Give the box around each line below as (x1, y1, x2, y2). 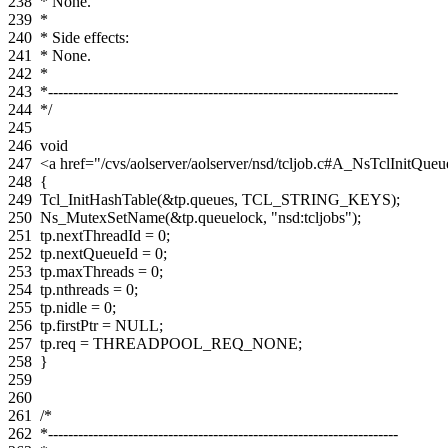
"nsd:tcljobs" (271, 208, 352, 226)
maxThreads (56, 262, 134, 280)
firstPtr (56, 316, 98, 334)
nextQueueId (56, 244, 138, 262)
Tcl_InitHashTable (40, 190, 157, 208)
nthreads (56, 280, 109, 298)
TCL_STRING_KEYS (242, 190, 391, 208)
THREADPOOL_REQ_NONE (93, 334, 298, 352)
